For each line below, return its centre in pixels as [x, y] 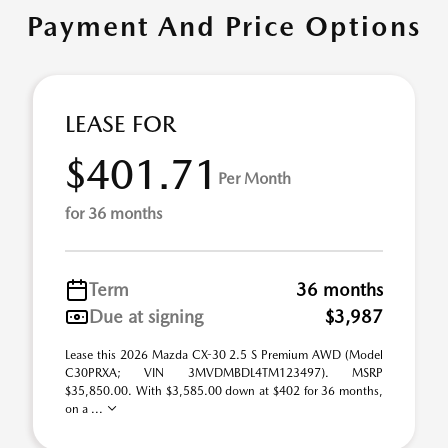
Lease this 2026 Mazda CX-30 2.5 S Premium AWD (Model [224, 355]
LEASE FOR [120, 124]
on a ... [85, 409]
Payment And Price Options [224, 26]
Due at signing [146, 316]
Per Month [254, 178]
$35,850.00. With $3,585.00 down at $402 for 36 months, [224, 391]
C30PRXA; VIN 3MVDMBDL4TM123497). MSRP [224, 373]
